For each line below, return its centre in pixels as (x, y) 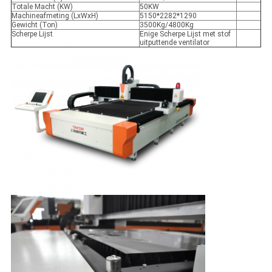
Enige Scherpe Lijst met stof (185, 34)
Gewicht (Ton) (34, 25)
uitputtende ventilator (174, 43)
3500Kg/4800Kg (166, 25)
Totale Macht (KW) (42, 7)
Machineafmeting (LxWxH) (55, 16)
